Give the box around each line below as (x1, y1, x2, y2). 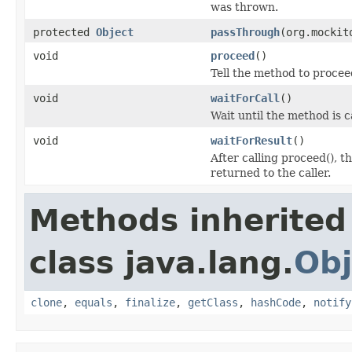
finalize (125, 295, 175, 309)
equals (75, 295, 112, 309)
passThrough (211, 25, 280, 38)
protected (33, 25, 96, 38)
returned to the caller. (211, 166, 331, 179)
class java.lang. (29, 244, 294, 280)
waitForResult (211, 134, 292, 147)
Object (96, 25, 134, 38)
